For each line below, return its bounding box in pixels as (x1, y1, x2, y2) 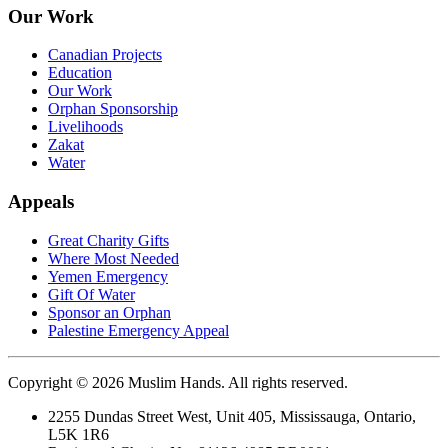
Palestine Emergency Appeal (48, 321, 229, 339)
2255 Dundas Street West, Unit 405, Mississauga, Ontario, (48, 407, 416, 425)
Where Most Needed (48, 249, 179, 267)
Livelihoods (48, 118, 123, 136)
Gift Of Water (48, 285, 135, 303)
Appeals (8, 191, 74, 213)
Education (48, 64, 112, 82)
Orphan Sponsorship (48, 100, 178, 118)
